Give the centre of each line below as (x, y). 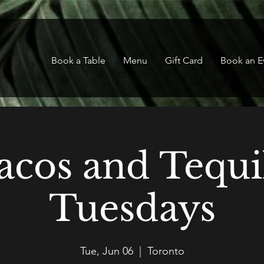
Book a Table (78, 60)
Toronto (166, 251)
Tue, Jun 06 (106, 251)
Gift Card (184, 60)
